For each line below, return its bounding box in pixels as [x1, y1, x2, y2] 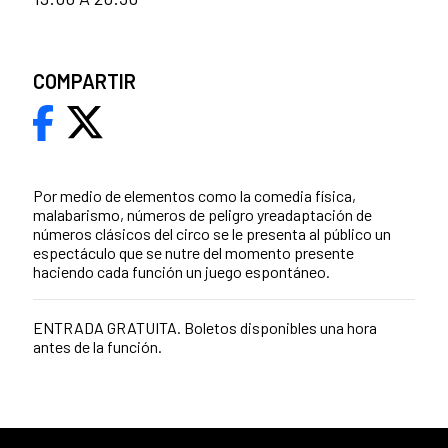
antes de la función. [33, 337, 162, 357]
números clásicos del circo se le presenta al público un [33, 223, 391, 243]
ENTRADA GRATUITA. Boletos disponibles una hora [33, 318, 377, 338]
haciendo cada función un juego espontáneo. [33, 261, 330, 281]
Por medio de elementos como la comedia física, [33, 185, 356, 205]
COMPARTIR [33, 68, 136, 93]
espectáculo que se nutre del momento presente [33, 242, 354, 262]
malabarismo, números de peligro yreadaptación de [33, 204, 372, 224]
